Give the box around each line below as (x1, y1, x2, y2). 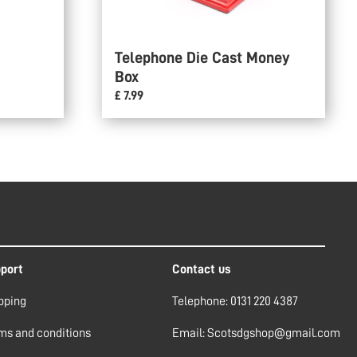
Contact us (172, 263, 231, 276)
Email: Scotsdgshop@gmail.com (172, 327, 340, 339)
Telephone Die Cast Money (115, 49, 290, 65)
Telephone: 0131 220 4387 (172, 295, 298, 308)
